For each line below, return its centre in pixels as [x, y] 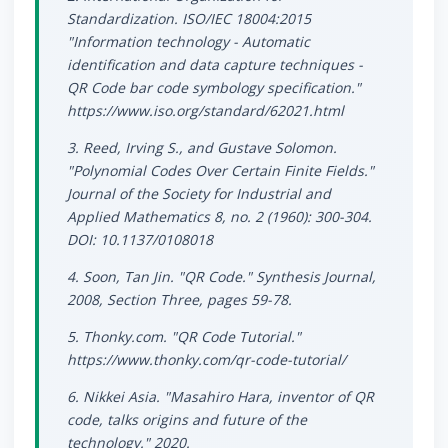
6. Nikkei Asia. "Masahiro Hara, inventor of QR [220, 397]
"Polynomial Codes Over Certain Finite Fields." [220, 171]
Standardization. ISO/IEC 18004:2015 [189, 19]
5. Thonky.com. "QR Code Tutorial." [184, 337]
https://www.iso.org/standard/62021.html [205, 111]
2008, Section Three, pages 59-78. [179, 300]
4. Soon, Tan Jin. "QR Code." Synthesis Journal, [221, 277]
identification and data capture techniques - [215, 65]
